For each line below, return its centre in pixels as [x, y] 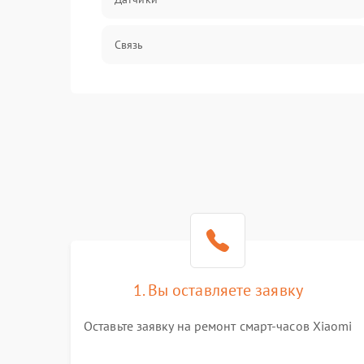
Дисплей [136, 90]
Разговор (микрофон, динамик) [195, 136]
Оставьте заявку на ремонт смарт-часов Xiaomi [218, 326]
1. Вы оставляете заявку [218, 290]
